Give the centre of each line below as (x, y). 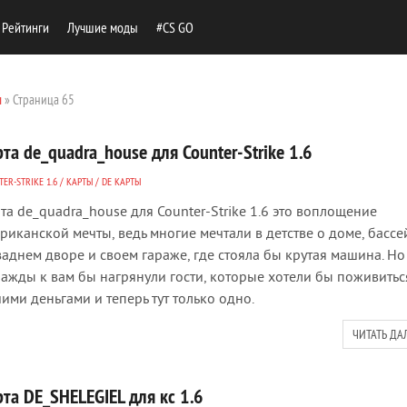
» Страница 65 (38, 99)
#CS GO (175, 27)
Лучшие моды (103, 27)
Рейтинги (25, 27)
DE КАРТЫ (121, 181)
